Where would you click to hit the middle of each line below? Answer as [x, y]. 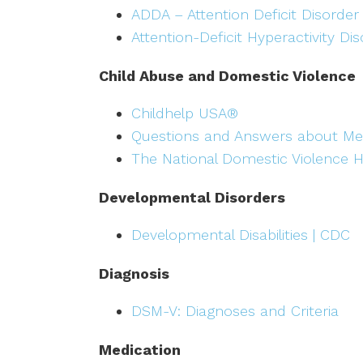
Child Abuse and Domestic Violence [227, 76]
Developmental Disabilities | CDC [241, 235]
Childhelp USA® [185, 113]
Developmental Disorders [192, 198]
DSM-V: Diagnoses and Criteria [235, 311]
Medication [140, 350]
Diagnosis [134, 274]
